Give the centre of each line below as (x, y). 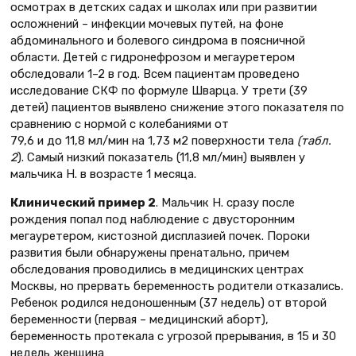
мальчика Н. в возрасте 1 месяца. (103, 174)
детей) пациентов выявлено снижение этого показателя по (177, 107)
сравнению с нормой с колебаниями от (120, 124)
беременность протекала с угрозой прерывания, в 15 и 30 (173, 336)
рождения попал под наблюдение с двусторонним (153, 219)
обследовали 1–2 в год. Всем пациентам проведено (155, 74)
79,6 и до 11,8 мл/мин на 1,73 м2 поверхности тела (154, 140)
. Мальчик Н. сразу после (225, 202)
